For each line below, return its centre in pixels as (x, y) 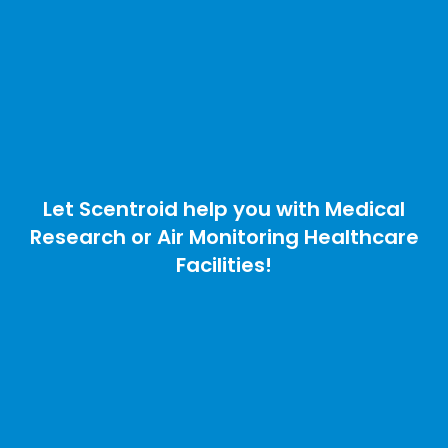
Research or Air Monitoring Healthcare (224, 237)
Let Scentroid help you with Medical (224, 209)
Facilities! (224, 265)
